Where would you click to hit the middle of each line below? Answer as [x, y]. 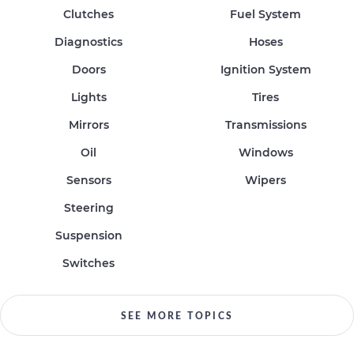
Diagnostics [88, 42]
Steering [88, 208]
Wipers [265, 180]
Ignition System [265, 70]
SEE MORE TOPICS [177, 316]
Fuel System [265, 14]
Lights [88, 97]
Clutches [88, 14]
